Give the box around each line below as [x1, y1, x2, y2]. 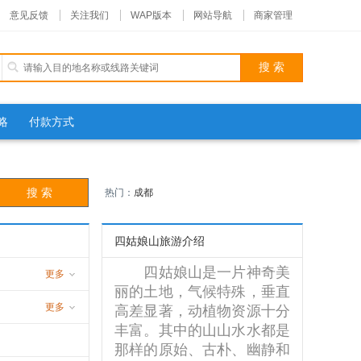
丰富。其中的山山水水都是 [114, 322, 290, 338]
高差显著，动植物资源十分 [114, 303, 290, 319]
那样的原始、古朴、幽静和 [114, 342, 290, 358]
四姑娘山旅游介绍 [114, 234, 205, 247]
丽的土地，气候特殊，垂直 [114, 284, 290, 300]
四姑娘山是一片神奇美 [114, 264, 290, 280]
